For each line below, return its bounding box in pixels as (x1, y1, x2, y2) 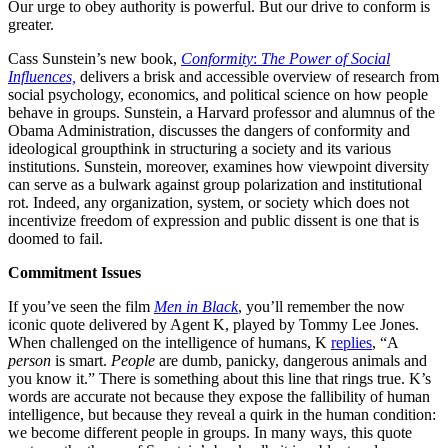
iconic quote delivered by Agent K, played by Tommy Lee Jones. (8, 315, 419, 333)
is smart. (51, 351, 111, 369)
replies (331, 333, 372, 351)
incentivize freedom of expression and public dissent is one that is (8, 211, 419, 229)
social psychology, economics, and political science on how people (8, 85, 428, 103)
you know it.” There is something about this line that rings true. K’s (8, 369, 431, 387)
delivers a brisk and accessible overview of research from (76, 67, 439, 85)
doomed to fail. (8, 229, 103, 247)
